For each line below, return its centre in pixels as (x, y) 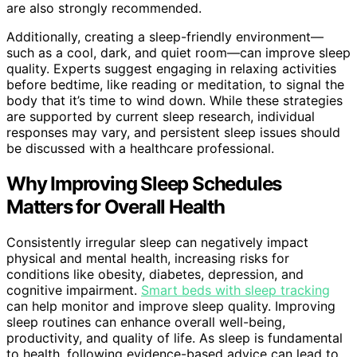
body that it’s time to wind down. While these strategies (175, 100)
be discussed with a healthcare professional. (140, 148)
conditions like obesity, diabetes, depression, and (155, 274)
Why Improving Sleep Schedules (144, 183)
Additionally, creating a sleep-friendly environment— (165, 36)
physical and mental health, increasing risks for (148, 258)
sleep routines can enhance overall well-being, (146, 322)
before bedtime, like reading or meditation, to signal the (175, 84)
